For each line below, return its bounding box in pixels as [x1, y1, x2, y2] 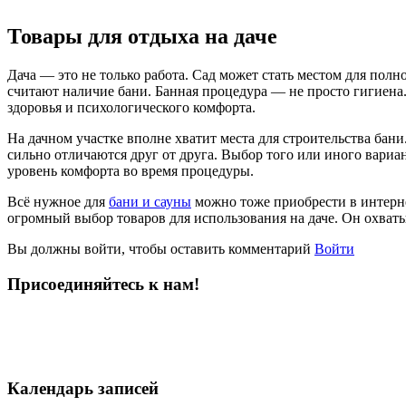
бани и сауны [109, 194, 191, 210]
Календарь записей [7, 379, 159, 399]
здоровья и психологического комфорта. [7, 100, 256, 116]
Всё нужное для [7, 194, 109, 210]
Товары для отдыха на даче [7, 24, 277, 49]
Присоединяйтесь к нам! [7, 274, 199, 294]
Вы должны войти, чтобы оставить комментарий [7, 241, 314, 257]
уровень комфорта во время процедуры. [7, 163, 254, 179]
